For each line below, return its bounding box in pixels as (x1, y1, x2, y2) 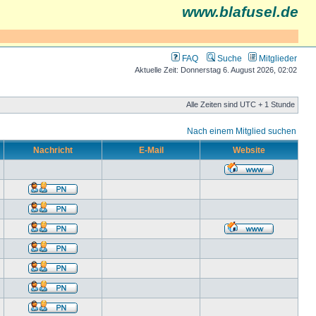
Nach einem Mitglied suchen (187, 126, 296, 135)
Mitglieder (257, 54, 297, 63)
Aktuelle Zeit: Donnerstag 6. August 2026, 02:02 (135, 66, 297, 74)
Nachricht (33, 145, 73, 154)
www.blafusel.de (182, 4, 298, 20)
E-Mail (138, 145, 164, 154)
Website (233, 145, 265, 154)
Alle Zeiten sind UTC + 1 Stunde (186, 100, 295, 109)
